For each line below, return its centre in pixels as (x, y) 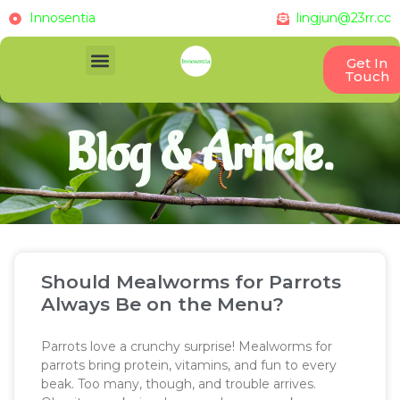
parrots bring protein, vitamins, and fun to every (189, 365)
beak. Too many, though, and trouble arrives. (179, 384)
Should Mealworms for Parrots (191, 282)
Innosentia (62, 18)
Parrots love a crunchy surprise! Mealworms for (187, 346)
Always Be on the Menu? (162, 304)
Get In (367, 63)
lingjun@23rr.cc (344, 18)
